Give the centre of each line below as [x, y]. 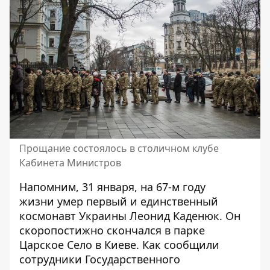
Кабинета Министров [70, 162]
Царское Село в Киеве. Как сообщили [119, 244]
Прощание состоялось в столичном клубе [119, 148]
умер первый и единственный [138, 201]
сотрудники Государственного [100, 259]
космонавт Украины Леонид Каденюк [119, 215]
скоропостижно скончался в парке [112, 230]
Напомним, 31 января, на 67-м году [112, 187]
